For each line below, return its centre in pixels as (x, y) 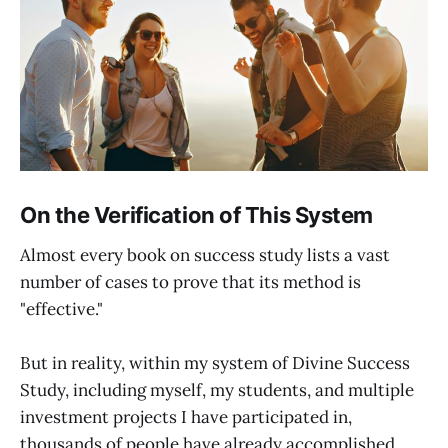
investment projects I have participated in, (186, 416)
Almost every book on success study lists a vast (205, 254)
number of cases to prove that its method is (190, 281)
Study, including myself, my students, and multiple (217, 389)
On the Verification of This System (197, 214)
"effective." (61, 308)
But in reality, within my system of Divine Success (215, 362)
